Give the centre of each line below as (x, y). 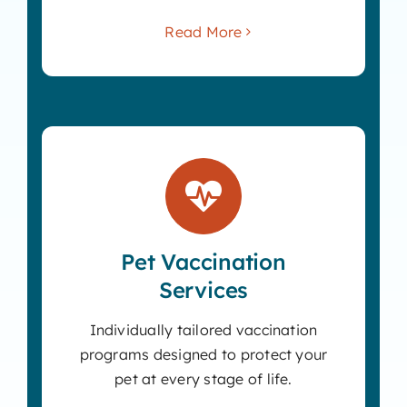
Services (203, 289)
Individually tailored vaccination (203, 329)
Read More (203, 31)
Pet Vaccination (203, 261)
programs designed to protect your (203, 354)
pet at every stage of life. (203, 378)
